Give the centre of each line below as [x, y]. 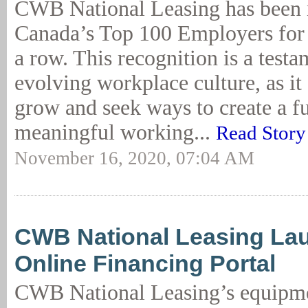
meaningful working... [115, 132]
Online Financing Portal [145, 263]
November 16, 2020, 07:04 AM [134, 158]
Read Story [261, 133]
